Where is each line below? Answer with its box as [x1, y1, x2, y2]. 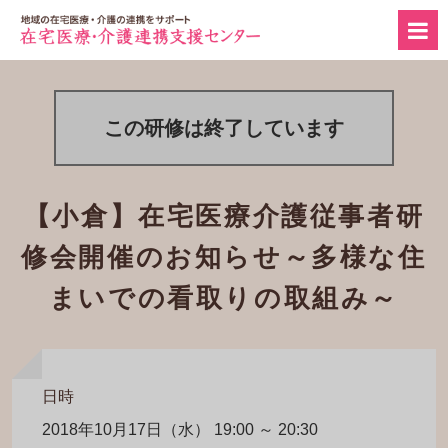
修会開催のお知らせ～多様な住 [21, 243, 427, 273]
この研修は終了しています [104, 117, 344, 139]
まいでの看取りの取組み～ [48, 284, 400, 314]
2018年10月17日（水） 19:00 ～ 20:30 [42, 421, 318, 438]
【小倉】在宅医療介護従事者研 [23, 201, 425, 231]
